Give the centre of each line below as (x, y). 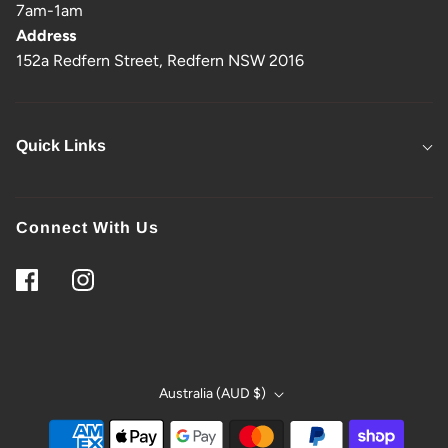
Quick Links (61, 145)
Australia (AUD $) (214, 393)
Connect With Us (87, 227)
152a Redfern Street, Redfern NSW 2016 (160, 60)
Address (46, 35)
